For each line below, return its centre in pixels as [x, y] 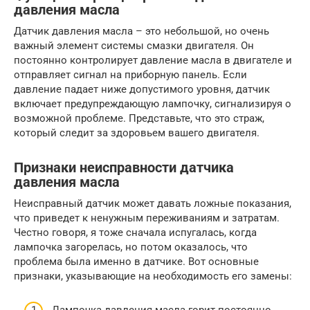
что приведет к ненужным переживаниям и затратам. [147, 218]
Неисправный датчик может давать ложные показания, [153, 203]
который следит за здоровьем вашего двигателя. [137, 133]
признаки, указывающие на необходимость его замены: [153, 276]
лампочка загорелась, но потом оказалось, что [131, 247]
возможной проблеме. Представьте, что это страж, [139, 118]
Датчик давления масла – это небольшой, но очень [142, 31]
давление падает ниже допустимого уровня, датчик [142, 89]
